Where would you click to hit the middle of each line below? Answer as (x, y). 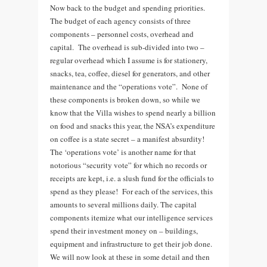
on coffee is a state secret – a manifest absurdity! (127, 139)
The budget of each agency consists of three (120, 21)
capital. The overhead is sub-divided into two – (127, 47)
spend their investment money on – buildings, (124, 230)
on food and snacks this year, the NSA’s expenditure (133, 125)
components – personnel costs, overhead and (122, 34)
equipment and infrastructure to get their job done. (131, 243)
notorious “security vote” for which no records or (128, 165)
